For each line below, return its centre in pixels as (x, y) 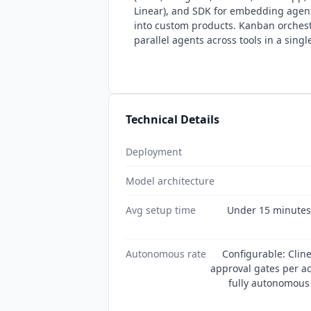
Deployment (154, 151)
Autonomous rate (166, 253)
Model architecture (170, 180)
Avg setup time (161, 210)
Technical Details (173, 119)
